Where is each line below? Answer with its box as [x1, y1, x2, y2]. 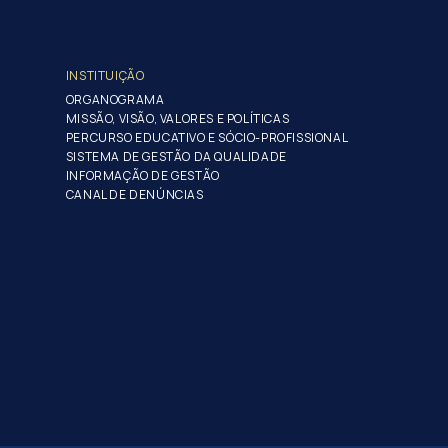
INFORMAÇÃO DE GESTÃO [65, 167, 220, 185]
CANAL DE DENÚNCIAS [65, 186, 204, 204]
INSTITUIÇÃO [65, 67, 145, 85]
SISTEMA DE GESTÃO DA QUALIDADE [65, 148, 287, 166]
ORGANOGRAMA [65, 91, 165, 109]
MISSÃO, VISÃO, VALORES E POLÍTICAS [65, 110, 290, 128]
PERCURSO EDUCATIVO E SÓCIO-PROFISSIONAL [65, 129, 349, 147]
